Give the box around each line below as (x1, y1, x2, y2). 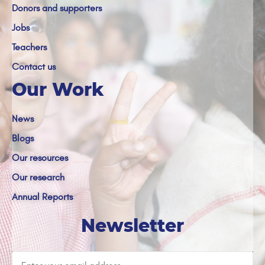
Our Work (12, 78, 104, 101)
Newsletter (81, 214, 184, 237)
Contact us (12, 61, 56, 72)
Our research (12, 172, 64, 183)
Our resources (12, 152, 68, 163)
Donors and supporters (12, 2, 102, 14)
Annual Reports (12, 191, 73, 202)
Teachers (12, 41, 47, 53)
